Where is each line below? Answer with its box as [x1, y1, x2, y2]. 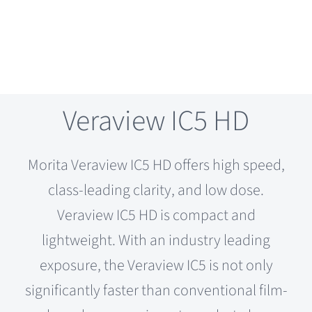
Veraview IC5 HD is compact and [56, 203, 256, 226]
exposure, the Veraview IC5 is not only [39, 253, 273, 276]
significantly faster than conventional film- [24, 279, 288, 302]
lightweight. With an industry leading [42, 228, 270, 251]
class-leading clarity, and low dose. [48, 178, 264, 201]
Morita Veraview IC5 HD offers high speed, [27, 153, 285, 176]
